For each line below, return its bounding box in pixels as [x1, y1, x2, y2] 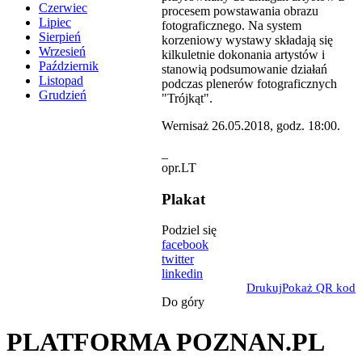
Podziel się [162, 223, 217, 238]
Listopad [39, 74, 83, 88]
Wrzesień [39, 44, 86, 59]
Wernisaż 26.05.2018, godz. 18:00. [162, 118, 340, 133]
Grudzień [39, 88, 86, 103]
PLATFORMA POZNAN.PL [6, 326, 325, 356]
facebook [162, 238, 208, 252]
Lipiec [39, 15, 71, 30]
